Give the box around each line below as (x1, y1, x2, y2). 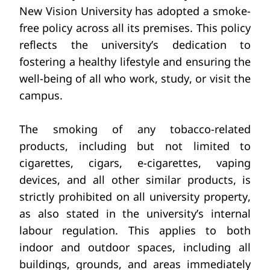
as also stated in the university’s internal (19, 206, 251, 221)
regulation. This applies (62, 223, 196, 237)
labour (19, 223, 52, 237)
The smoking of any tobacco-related (19, 122, 251, 136)
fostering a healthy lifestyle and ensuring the (19, 54, 251, 69)
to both (206, 223, 251, 237)
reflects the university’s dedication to (19, 37, 251, 52)
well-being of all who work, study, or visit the (19, 71, 251, 86)
